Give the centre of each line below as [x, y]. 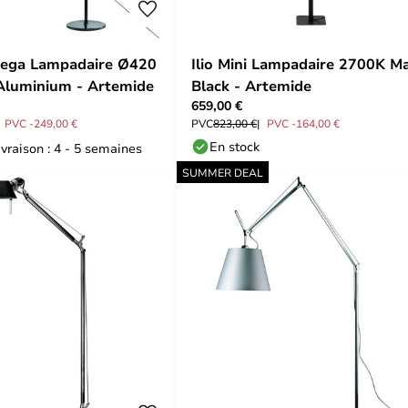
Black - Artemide [251, 86]
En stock [235, 146]
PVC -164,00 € [303, 123]
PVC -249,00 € [41, 123]
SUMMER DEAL [223, 172]
